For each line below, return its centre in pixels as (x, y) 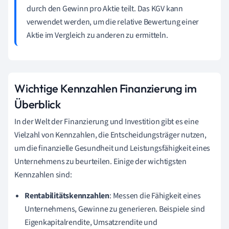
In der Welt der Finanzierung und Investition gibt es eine (107, 121)
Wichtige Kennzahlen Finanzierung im (106, 88)
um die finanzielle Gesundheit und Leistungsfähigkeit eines (112, 148)
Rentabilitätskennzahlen (67, 196)
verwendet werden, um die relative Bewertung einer (113, 22)
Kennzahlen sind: (43, 175)
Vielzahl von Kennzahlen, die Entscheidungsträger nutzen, (110, 135)
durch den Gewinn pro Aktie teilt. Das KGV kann (105, 8)
